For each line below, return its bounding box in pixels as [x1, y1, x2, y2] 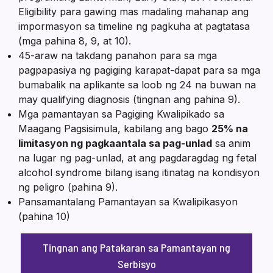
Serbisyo [117, 257, 156, 271]
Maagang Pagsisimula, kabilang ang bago [18, 122, 211, 135]
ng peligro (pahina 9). [18, 180, 118, 193]
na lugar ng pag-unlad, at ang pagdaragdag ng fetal [18, 151, 257, 164]
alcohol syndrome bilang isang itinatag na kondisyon [18, 166, 260, 179]
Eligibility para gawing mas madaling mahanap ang [18, 5, 249, 18]
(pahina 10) [18, 210, 70, 222]
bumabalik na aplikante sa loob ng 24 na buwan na [18, 78, 256, 91]
